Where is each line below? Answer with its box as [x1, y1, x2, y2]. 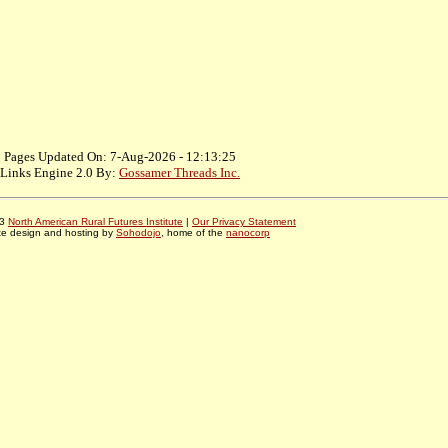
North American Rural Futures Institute [8, 216, 183, 228]
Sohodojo [116, 227, 161, 239]
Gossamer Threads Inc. [119, 165, 240, 181]
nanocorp [226, 227, 270, 239]
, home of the [161, 227, 226, 239]
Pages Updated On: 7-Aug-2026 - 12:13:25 [4, 149, 236, 165]
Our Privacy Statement [192, 216, 296, 228]
